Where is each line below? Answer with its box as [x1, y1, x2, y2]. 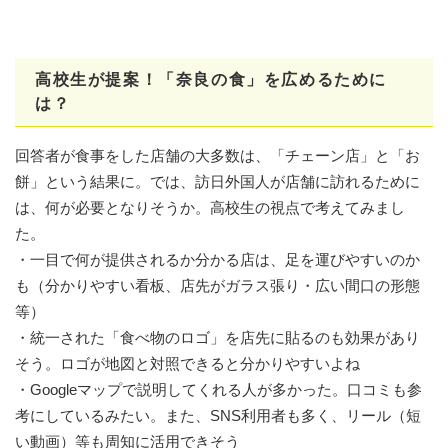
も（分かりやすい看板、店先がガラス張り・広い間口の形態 [15, 276, 420, 294]
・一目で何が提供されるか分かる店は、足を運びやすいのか [15, 250, 420, 268]
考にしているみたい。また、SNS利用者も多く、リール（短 [15, 406, 421, 424]
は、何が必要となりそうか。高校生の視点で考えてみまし [15, 198, 405, 216]
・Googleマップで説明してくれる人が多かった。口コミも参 [15, 380, 422, 398]
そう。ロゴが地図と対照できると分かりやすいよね [15, 354, 360, 372]
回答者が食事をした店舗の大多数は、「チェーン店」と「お [15, 146, 420, 164]
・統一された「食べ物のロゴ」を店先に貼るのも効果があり [15, 328, 420, 346]
